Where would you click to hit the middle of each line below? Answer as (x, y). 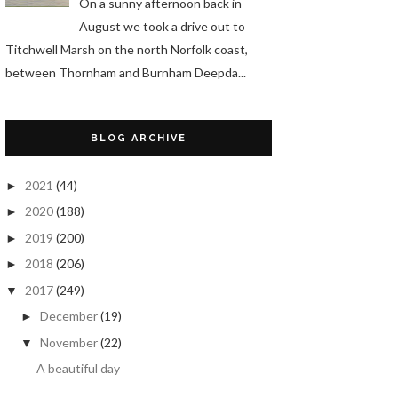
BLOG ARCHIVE (139, 138)
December (68, 316)
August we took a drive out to (162, 26)
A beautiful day (78, 369)
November (68, 342)
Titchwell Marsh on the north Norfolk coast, (127, 49)
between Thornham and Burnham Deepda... (126, 72)
